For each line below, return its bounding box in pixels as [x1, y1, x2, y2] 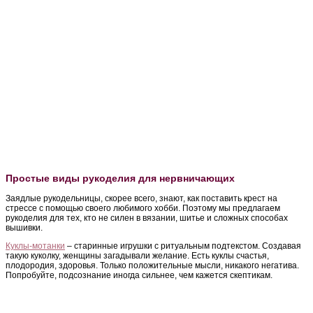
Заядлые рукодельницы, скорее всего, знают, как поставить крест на [6, 194, 277, 204]
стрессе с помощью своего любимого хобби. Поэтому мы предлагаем [6, 203, 280, 214]
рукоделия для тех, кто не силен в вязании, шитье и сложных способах [6, 213, 288, 224]
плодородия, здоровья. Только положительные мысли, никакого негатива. [6, 261, 299, 271]
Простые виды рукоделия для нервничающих [6, 173, 235, 184]
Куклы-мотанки [6, 241, 65, 252]
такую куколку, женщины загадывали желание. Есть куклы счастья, [6, 251, 269, 261]
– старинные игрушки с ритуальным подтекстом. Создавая [65, 241, 301, 252]
